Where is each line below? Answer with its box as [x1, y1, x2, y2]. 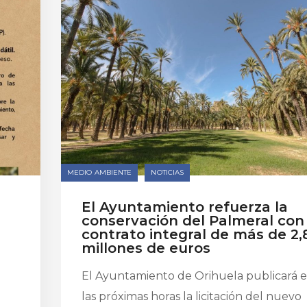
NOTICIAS [151, 168, 184, 177]
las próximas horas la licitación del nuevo [82, 290, 302, 303]
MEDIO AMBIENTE [67, 168, 132, 177]
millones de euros [82, 240, 210, 256]
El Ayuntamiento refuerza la [82, 199, 288, 215]
